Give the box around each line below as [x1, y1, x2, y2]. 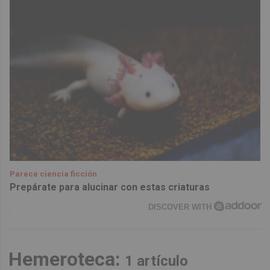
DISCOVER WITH [148, 202, 215, 212]
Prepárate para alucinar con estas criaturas [10, 181, 210, 193]
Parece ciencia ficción [10, 169, 98, 178]
